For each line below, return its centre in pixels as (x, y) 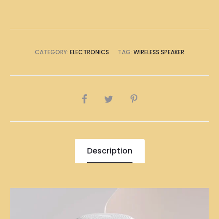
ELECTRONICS (89, 52)
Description (109, 151)
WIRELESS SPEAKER (159, 52)
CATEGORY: (52, 52)
